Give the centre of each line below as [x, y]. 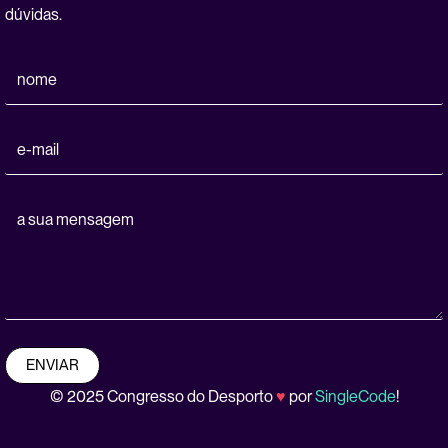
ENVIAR [53, 364]
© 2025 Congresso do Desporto [162, 396]
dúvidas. [34, 14]
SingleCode [355, 396]
